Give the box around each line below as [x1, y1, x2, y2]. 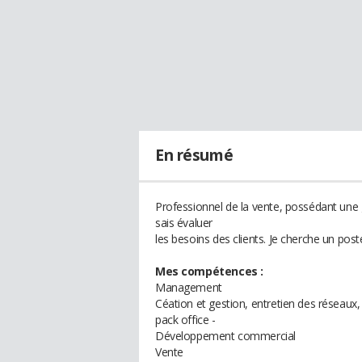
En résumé [155, 145, 234, 166]
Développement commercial [155, 328, 296, 343]
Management [155, 280, 222, 295]
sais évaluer [155, 215, 213, 230]
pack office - [155, 312, 216, 327]
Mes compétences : [155, 263, 263, 279]
